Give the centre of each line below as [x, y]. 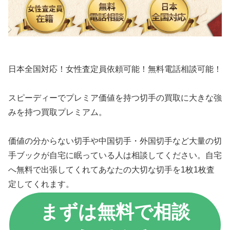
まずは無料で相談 [115, 212]
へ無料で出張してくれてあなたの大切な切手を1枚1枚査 [111, 169]
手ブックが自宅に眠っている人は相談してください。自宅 [115, 155]
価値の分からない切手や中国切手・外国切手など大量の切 [115, 141]
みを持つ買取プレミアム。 [57, 112]
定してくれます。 [41, 184]
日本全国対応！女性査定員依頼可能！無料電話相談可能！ [115, 69]
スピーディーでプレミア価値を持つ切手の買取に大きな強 [115, 98]
